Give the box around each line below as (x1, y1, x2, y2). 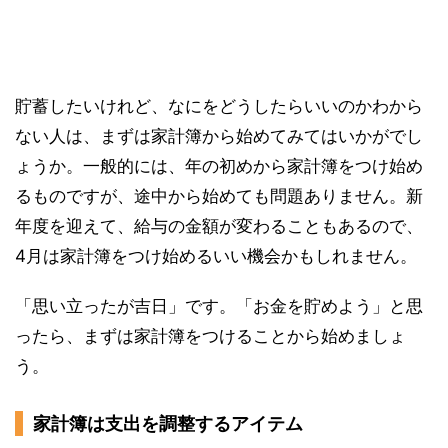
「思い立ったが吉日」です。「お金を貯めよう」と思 (15, 296, 423, 316)
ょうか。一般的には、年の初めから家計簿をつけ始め (15, 156, 423, 176)
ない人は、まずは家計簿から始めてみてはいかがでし (15, 126, 423, 146)
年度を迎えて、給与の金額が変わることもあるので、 (15, 216, 423, 236)
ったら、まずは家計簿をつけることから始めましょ (15, 326, 406, 346)
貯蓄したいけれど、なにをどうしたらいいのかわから (15, 96, 423, 116)
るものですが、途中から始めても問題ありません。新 (15, 186, 423, 206)
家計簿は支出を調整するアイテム (33, 413, 303, 434)
